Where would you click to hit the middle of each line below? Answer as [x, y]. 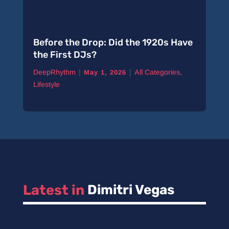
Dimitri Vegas [131, 190]
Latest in [55, 190]
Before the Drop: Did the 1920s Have [113, 42]
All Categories [157, 72]
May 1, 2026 [105, 72]
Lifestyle [46, 84]
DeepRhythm [54, 72]
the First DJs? [65, 55]
